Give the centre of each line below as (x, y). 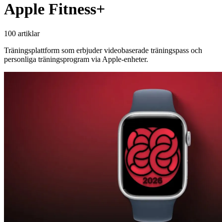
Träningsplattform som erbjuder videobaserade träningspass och (103, 50)
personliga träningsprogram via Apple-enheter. (76, 59)
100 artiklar (22, 33)
